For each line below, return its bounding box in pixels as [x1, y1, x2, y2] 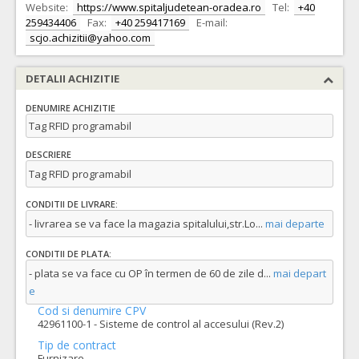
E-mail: [196, 15, 228, 30]
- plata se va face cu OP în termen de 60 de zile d [29, 266, 264, 280]
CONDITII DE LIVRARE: [26, 198, 118, 211]
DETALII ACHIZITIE [26, 71, 119, 86]
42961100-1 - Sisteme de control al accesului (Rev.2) [38, 317, 284, 331]
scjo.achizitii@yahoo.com [30, 30, 151, 45]
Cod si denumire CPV [38, 303, 146, 318]
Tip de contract [38, 337, 116, 353]
